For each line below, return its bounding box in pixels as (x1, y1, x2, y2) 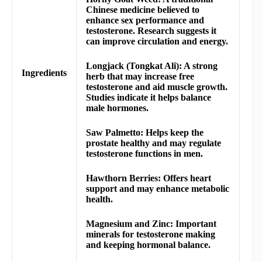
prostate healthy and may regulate (86, 137, 221, 148)
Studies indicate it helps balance (86, 92, 211, 102)
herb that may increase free (86, 71, 194, 81)
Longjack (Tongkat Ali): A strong (86, 60, 218, 71)
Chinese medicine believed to (86, 4, 199, 15)
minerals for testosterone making (86, 229, 215, 239)
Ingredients (22, 67, 67, 78)
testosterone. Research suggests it (86, 25, 216, 36)
